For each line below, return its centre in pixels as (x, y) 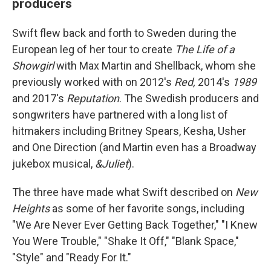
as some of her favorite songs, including (147, 208)
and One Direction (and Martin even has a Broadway (134, 147)
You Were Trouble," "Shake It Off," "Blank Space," (126, 241)
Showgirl (33, 66)
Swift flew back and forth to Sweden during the (124, 33)
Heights (31, 208)
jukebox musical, (54, 164)
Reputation (93, 98)
